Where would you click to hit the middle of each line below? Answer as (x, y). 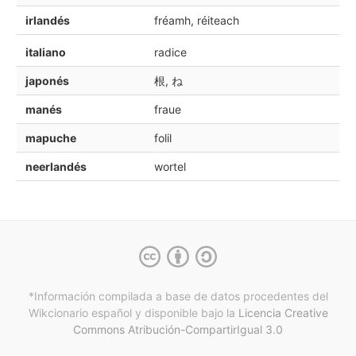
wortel (170, 166)
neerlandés (56, 166)
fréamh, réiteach (196, 21)
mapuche (50, 137)
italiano (45, 52)
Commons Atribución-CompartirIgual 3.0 (178, 330)
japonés (47, 80)
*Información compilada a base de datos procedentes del (178, 296)
